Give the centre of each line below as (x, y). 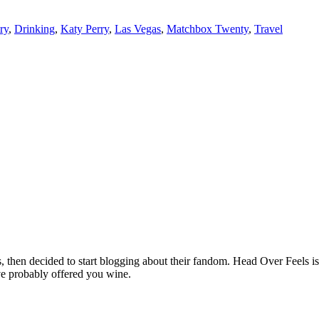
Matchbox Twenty (208, 28)
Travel (268, 28)
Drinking (35, 28)
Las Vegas (138, 28)
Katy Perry (85, 28)
